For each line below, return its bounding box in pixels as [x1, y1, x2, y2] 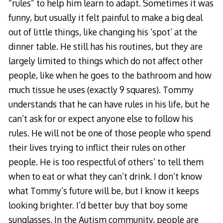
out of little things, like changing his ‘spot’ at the [8, 26, 197, 37]
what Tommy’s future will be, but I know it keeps [8, 185, 199, 196]
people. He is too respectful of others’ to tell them [8, 156, 204, 167]
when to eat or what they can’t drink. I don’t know [8, 170, 202, 182]
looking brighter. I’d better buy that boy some [8, 199, 188, 211]
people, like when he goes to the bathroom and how [8, 69, 212, 81]
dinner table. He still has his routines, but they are [8, 40, 203, 52]
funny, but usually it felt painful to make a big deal [8, 11, 203, 23]
